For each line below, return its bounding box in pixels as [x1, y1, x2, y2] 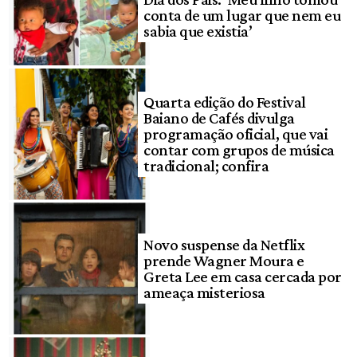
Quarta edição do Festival [143, 93, 306, 112]
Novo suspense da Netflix [143, 236, 305, 253]
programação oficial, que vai [143, 125, 328, 143]
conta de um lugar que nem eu [143, 6, 341, 25]
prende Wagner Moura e [143, 252, 304, 269]
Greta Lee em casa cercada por [143, 268, 342, 285]
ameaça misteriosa [143, 284, 265, 301]
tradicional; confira [143, 157, 269, 175]
